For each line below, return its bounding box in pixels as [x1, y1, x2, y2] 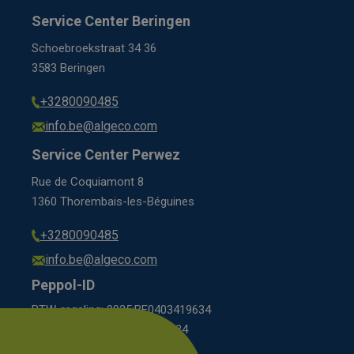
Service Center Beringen [32, 12, 190, 29]
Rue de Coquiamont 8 [32, 174, 144, 189]
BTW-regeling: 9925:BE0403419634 [32, 302, 211, 317]
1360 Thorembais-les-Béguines [32, 194, 194, 209]
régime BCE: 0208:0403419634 [32, 322, 188, 337]
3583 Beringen [32, 60, 105, 75]
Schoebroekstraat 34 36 [32, 40, 156, 55]
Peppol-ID [32, 276, 95, 293]
